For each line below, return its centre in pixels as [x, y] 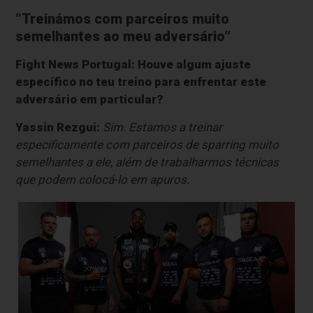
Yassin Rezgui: [58, 127]
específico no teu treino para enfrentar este [141, 81]
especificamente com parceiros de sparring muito [147, 144]
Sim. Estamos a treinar [163, 127]
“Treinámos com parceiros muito [123, 19]
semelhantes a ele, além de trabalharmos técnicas [147, 162]
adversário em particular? [89, 99]
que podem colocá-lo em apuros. [103, 179]
